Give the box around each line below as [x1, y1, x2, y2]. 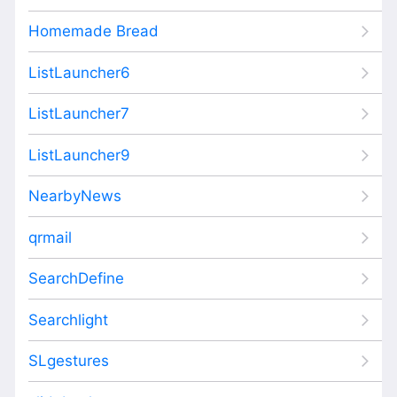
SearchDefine [28, 269, 124, 287]
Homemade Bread [28, 22, 159, 40]
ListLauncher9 [28, 145, 130, 164]
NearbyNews [28, 187, 121, 205]
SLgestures [28, 352, 109, 370]
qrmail [28, 228, 72, 246]
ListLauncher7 [28, 105, 129, 122]
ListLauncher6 [28, 63, 130, 82]
